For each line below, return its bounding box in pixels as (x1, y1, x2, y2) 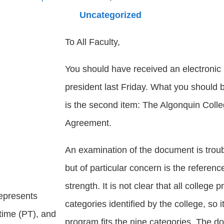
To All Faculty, (65, 37, 120, 47)
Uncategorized (79, 10, 141, 20)
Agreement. (65, 118, 111, 128)
